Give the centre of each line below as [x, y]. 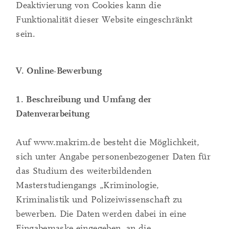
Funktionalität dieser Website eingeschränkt [104, 20]
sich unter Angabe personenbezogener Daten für [113, 157]
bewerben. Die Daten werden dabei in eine [101, 214]
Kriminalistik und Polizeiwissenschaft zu [99, 200]
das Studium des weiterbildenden [84, 171]
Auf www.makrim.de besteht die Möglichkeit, [108, 143]
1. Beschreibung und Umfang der [84, 100]
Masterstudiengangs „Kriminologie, [88, 186]
